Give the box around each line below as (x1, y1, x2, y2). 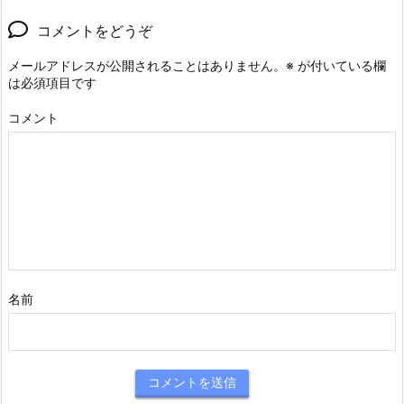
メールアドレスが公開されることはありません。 (8, 57, 286, 73)
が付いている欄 (294, 57, 386, 73)
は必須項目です (8, 74, 96, 90)
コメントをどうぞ (37, 21, 152, 40)
